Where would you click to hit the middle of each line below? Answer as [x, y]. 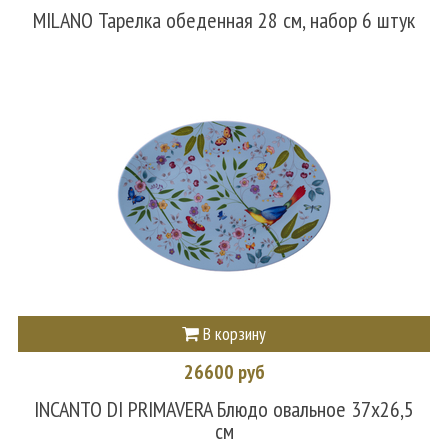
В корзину [232, 333]
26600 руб [224, 371]
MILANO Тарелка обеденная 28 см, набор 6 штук [224, 19]
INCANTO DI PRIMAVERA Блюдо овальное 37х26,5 [224, 409]
